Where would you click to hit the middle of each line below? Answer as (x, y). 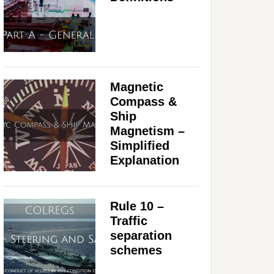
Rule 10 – (137, 206)
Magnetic (137, 87)
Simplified (140, 145)
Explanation (145, 160)
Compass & (143, 101)
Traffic (129, 220)
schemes (136, 250)
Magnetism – (147, 131)
